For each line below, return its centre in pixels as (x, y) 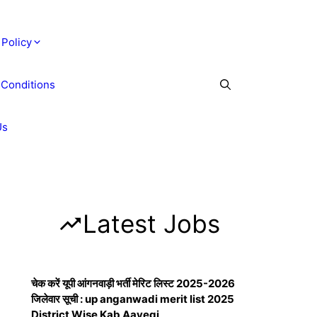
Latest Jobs (151, 224)
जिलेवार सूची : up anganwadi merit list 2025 (133, 299)
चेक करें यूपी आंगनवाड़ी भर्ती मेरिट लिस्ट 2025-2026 (133, 283)
